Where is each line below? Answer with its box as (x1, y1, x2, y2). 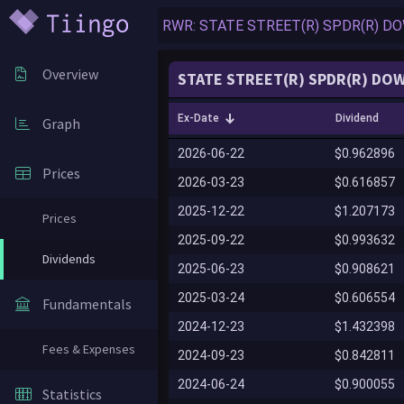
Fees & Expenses (42, 341, 135, 357)
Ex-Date (178, 112, 219, 124)
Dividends (42, 251, 96, 267)
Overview (42, 65, 98, 83)
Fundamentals (42, 295, 132, 313)
